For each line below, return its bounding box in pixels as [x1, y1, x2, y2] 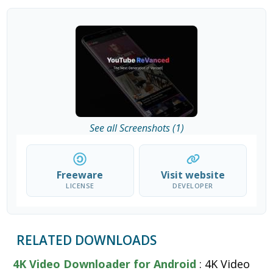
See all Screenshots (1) [89, 121, 184, 135]
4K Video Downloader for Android [13, 257, 197, 272]
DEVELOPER [172, 181, 213, 191]
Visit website [161, 168, 225, 182]
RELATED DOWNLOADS [16, 232, 157, 249]
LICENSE [66, 181, 94, 191]
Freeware [57, 168, 104, 182]
